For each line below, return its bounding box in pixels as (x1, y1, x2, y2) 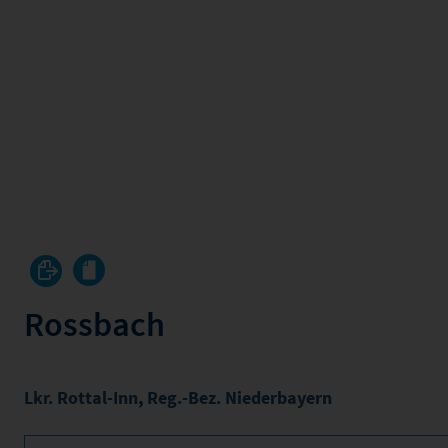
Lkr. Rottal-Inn (24, 386, 138, 409)
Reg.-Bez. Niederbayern (147, 386, 332, 409)
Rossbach (24, 303, 165, 345)
